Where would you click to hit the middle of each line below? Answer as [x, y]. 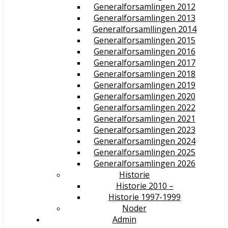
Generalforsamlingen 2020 [145, 96]
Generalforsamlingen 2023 [145, 130]
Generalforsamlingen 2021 [145, 119]
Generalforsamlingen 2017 [145, 63]
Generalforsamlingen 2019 [145, 85]
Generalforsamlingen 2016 [145, 51]
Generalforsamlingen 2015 [145, 40]
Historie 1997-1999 [145, 197]
